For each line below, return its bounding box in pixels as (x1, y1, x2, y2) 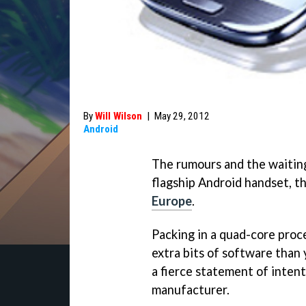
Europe (152, 193, 192, 208)
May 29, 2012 (154, 110, 210, 122)
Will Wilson (95, 110, 142, 122)
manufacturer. (152, 281, 229, 297)
